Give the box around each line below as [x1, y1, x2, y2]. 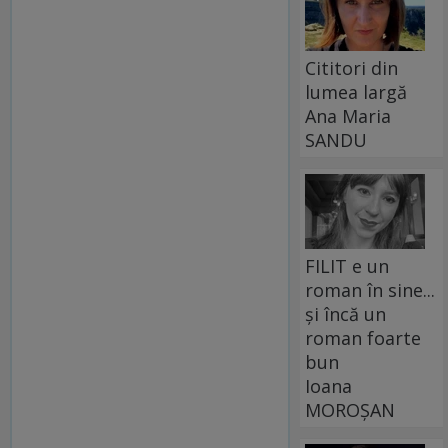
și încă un [305, 301, 387, 326]
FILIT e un [305, 253, 390, 278]
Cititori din [305, 55, 399, 80]
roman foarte [305, 325, 422, 350]
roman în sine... [305, 277, 436, 302]
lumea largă [305, 79, 408, 104]
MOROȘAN [305, 397, 396, 422]
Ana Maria [305, 103, 392, 128]
